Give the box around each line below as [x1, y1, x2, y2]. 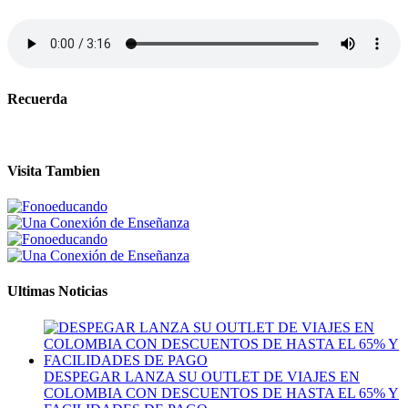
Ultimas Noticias [7, 283, 107, 300]
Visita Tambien [7, 162, 100, 178]
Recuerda [7, 91, 67, 107]
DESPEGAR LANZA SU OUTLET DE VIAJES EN [44, 368, 360, 384]
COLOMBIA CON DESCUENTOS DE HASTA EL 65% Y [44, 384, 399, 401]
